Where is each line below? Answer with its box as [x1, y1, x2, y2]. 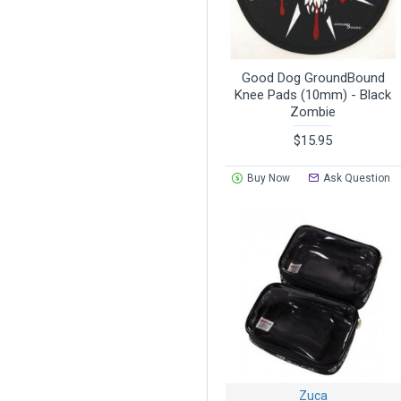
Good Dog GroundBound [241, 69, 385, 86]
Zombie [290, 103, 337, 120]
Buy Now [246, 171, 290, 184]
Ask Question [323, 171, 391, 184]
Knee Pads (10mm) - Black [235, 86, 392, 103]
